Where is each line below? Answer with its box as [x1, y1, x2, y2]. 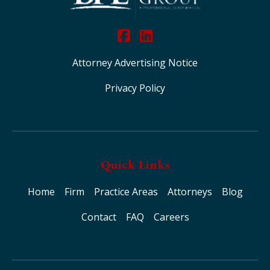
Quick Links [100, 155, 170, 172]
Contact [81, 210, 116, 224]
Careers [153, 210, 189, 224]
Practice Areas [93, 184, 158, 198]
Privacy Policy [105, 81, 165, 95]
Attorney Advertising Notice [72, 55, 198, 69]
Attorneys [167, 184, 212, 198]
